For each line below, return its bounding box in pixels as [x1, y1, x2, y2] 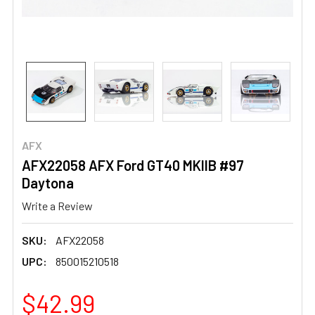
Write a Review [22, 198, 93, 212]
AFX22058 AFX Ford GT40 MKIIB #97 [22, 157, 244, 174]
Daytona [22, 174, 74, 191]
